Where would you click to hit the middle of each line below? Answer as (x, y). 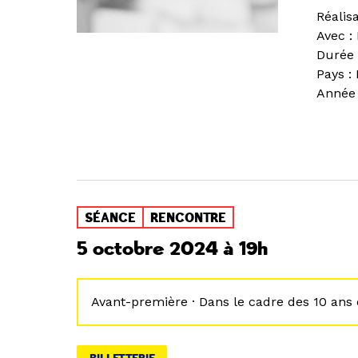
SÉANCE (110, 218)
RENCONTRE (188, 218)
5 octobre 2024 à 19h (172, 249)
